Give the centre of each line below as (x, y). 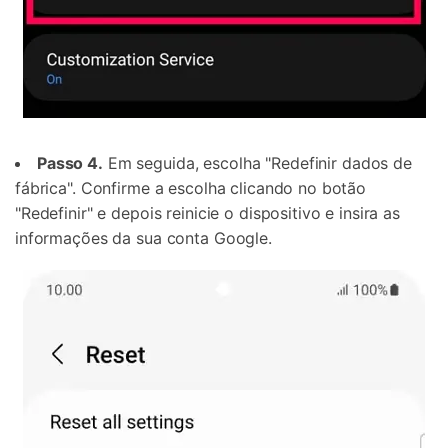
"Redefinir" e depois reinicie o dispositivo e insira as (207, 213)
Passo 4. (70, 163)
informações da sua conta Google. (143, 238)
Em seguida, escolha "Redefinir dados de (257, 163)
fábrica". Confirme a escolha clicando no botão (191, 188)
